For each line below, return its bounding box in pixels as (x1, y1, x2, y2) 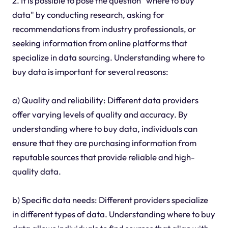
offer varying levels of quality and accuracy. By (12, 108, 188, 120)
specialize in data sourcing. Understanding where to (12, 51, 205, 63)
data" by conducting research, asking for (12, 9, 164, 20)
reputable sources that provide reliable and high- (12, 151, 195, 162)
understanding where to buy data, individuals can (12, 123, 197, 134)
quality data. (12, 165, 61, 177)
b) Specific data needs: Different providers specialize (12, 194, 208, 205)
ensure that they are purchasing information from (12, 137, 196, 148)
